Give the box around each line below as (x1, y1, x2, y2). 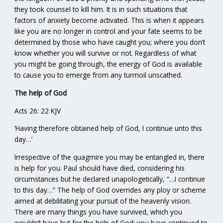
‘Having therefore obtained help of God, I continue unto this (14, 123, 203, 133)
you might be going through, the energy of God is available (14, 59, 203, 69)
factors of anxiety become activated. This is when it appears (14, 15, 205, 25)
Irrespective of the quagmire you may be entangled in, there (14, 152, 205, 162)
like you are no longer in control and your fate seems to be (14, 26, 203, 36)
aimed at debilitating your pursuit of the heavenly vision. (14, 196, 192, 206)
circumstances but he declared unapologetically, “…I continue (14, 174, 206, 184)
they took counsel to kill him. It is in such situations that (14, 4, 188, 14)
